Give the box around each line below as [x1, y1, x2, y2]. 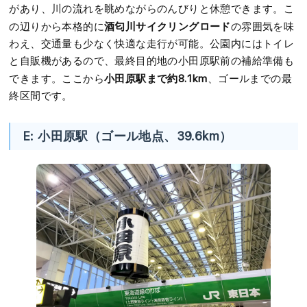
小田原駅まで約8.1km [104, 72, 208, 85]
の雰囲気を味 [230, 21, 295, 33]
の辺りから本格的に [9, 21, 105, 33]
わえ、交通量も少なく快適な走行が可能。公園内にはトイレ [9, 38, 295, 50]
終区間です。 [9, 90, 73, 102]
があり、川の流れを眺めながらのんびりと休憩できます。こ [9, 3, 295, 15]
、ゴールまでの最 [207, 73, 293, 85]
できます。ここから [9, 73, 105, 85]
